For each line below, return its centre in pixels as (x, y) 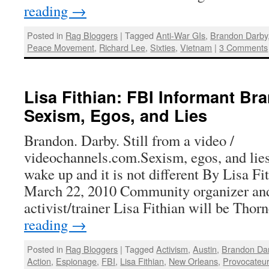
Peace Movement (61, 47)
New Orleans (194, 261)
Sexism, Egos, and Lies (116, 115)
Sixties (163, 47)
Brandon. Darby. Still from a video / (129, 140)
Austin (205, 249)
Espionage (77, 261)
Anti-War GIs (181, 35)
